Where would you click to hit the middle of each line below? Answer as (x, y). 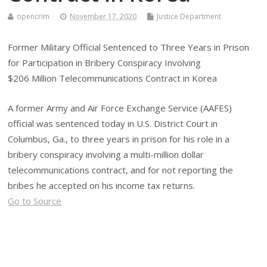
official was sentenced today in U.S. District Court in (113, 124)
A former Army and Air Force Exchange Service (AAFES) (120, 108)
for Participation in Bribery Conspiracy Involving (105, 62)
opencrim (33, 16)
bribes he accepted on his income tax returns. (102, 186)
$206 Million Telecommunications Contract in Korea (113, 78)
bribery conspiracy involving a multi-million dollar (106, 155)
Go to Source (35, 201)
